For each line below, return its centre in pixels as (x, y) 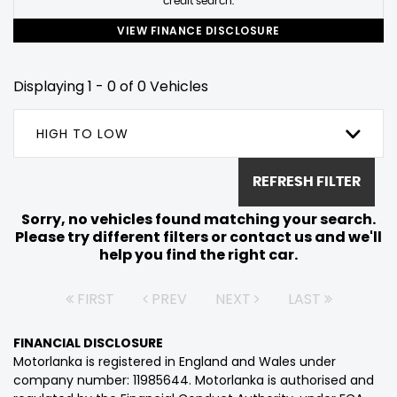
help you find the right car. (198, 254)
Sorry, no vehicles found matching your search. (198, 219)
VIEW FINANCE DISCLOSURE (198, 30)
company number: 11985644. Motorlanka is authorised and (194, 380)
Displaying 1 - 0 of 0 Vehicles (111, 86)
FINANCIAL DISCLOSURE (88, 343)
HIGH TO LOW (82, 133)
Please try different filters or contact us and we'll (198, 237)
